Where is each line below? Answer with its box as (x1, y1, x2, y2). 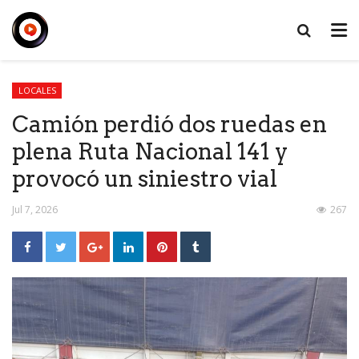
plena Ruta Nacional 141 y (12, 137, 288, 165)
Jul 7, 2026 (12, 202, 58, 216)
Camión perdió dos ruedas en (12, 110, 327, 138)
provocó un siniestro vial (12, 164, 277, 192)
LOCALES (18, 84, 56, 96)
